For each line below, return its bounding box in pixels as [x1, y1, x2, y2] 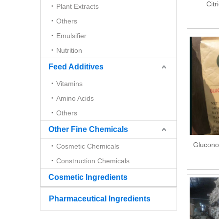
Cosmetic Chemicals [56, 142, 119, 150]
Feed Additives [48, 62, 104, 71]
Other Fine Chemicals [48, 125, 128, 133]
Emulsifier [56, 31, 87, 40]
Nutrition [56, 46, 82, 54]
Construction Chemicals [56, 156, 130, 165]
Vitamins [56, 79, 83, 88]
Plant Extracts [56, 2, 99, 10]
